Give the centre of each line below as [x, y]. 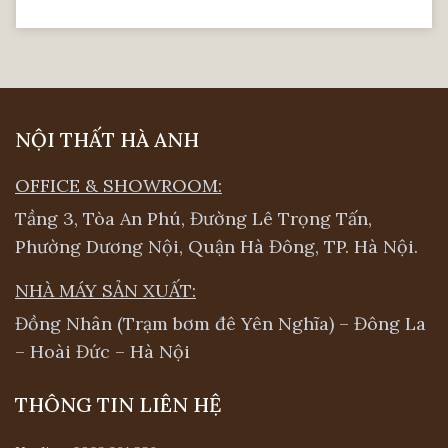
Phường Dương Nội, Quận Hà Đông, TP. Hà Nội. [216, 247]
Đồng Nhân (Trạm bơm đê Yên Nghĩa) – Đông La [220, 324]
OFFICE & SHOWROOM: [118, 186]
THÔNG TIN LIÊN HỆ [118, 405]
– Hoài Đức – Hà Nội [102, 352]
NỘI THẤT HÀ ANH [107, 140]
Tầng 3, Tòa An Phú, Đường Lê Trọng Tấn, [193, 219]
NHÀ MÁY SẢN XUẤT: [105, 291]
